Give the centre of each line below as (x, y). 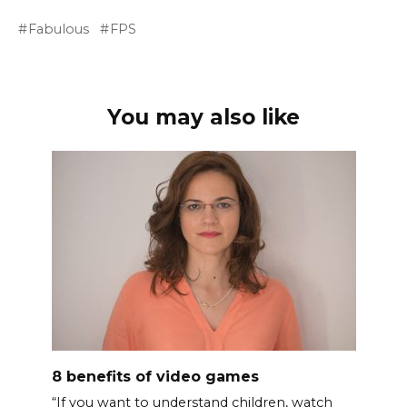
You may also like (203, 118)
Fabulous (59, 30)
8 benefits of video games (155, 376)
